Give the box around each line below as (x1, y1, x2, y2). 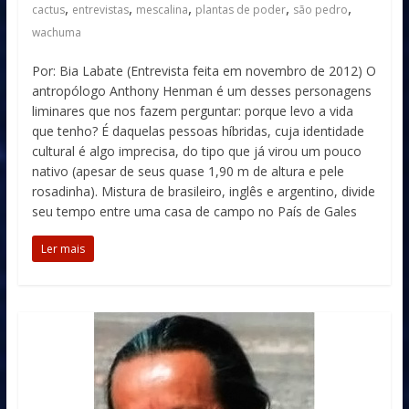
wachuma (31, 25, 81, 40)
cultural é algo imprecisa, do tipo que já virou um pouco (31, 142, 362, 160)
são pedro (292, 2, 348, 17)
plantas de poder (194, 2, 286, 17)
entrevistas (71, 2, 129, 17)
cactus (31, 2, 65, 17)
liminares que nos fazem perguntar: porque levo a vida (31, 102, 353, 120)
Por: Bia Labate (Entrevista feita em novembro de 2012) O (31, 62, 376, 79)
